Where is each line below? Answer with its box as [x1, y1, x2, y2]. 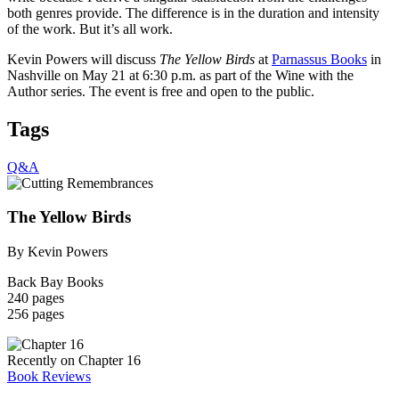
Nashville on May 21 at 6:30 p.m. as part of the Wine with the [7, 67, 354, 83]
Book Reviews [7, 369, 91, 385]
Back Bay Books [7, 274, 103, 290]
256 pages [7, 306, 64, 322]
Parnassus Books [272, 51, 367, 67]
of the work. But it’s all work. [7, 20, 173, 37]
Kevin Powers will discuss [7, 51, 159, 67]
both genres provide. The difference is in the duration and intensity [7, 4, 379, 20]
